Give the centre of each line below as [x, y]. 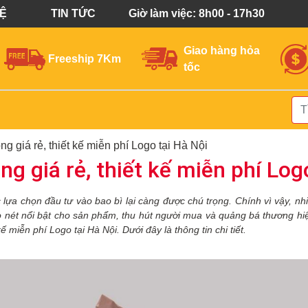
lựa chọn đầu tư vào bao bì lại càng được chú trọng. [118, 201]
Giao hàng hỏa [222, 50]
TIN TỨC [73, 13]
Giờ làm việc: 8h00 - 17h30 [197, 13]
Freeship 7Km [85, 58]
